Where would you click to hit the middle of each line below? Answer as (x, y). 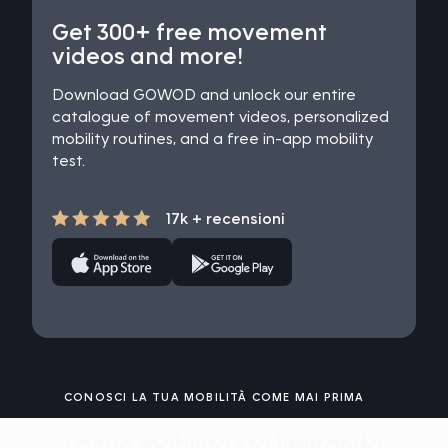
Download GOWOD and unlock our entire (204, 94)
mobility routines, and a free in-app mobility (212, 138)
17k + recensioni (225, 218)
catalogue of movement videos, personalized (220, 116)
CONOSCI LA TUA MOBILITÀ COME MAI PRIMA (214, 397)
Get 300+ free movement (189, 31)
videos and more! (147, 55)
